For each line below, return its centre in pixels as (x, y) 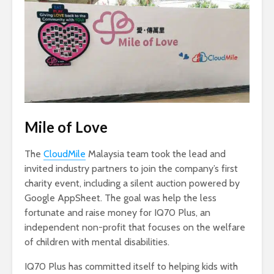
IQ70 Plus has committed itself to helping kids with (131, 266)
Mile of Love (66, 127)
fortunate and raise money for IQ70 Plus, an (117, 212)
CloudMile (65, 154)
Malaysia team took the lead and (156, 154)
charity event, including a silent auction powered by (132, 183)
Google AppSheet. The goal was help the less (120, 198)
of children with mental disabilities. (97, 242)
